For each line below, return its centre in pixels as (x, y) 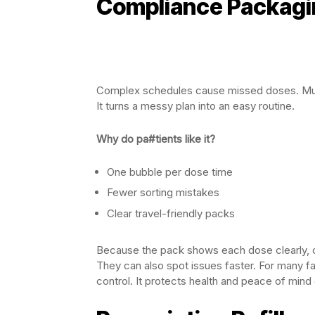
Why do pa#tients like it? (156, 139)
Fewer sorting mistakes (163, 193)
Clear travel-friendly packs (171, 213)
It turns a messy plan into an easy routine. (195, 105)
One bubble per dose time (170, 172)
